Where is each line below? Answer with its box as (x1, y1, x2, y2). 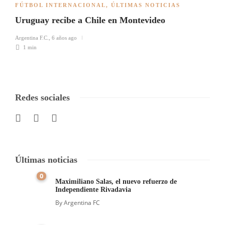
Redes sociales (15, 92, 70, 102)
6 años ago (52, 34, 77, 41)
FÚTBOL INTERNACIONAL (15, 2, 106, 8)
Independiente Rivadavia (55, 185, 133, 193)
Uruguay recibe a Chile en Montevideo (15, 15, 165, 25)
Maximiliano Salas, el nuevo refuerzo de (55, 177, 177, 185)
